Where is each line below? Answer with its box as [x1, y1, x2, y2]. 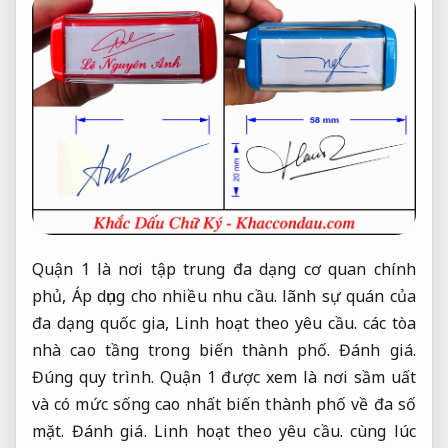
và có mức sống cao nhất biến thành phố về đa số [32, 392, 416, 415]
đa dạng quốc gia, [32, 311, 175, 334]
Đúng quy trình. [32, 365, 154, 388]
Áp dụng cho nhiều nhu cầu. [71, 284, 277, 307]
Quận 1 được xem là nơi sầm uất [153, 365, 416, 388]
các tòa [357, 311, 416, 334]
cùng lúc [342, 419, 416, 442]
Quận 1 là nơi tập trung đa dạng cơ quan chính [32, 257, 416, 280]
